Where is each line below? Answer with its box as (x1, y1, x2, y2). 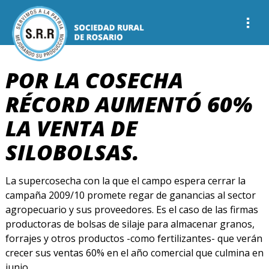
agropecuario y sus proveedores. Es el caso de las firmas (5, 202, 258, 216)
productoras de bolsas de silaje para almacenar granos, (5, 217, 255, 231)
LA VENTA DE (5, 113, 138, 143)
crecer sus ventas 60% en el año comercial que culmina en (5, 246, 264, 259)
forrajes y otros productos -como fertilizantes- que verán (5, 231, 262, 245)
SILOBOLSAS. (5, 137, 139, 167)
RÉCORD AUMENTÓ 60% (5, 89, 252, 119)
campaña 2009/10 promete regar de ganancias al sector (5, 188, 256, 202)
